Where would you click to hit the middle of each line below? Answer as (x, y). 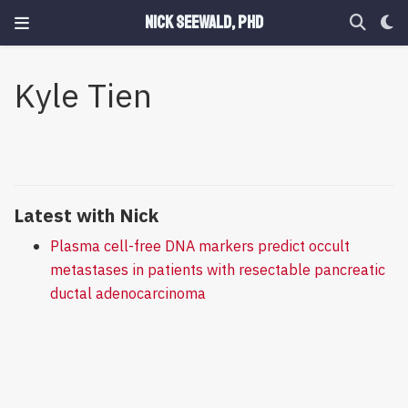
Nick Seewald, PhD (204, 23)
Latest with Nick (86, 215)
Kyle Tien (84, 96)
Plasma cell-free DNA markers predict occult (200, 245)
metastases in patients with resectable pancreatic (218, 269)
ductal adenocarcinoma (128, 292)
